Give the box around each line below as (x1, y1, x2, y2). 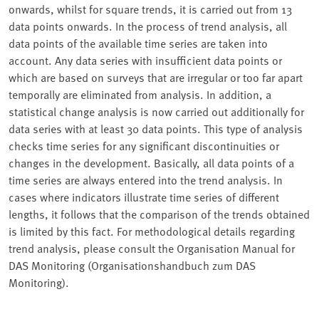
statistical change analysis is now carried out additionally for (9, 103, 304, 120)
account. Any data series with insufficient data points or (9, 52, 282, 68)
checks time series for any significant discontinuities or (9, 137, 279, 154)
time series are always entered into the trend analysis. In (9, 172, 283, 188)
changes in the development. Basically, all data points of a (9, 155, 294, 171)
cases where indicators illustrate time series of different (9, 189, 279, 205)
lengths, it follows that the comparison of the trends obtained (9, 206, 310, 222)
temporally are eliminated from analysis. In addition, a (9, 86, 271, 103)
